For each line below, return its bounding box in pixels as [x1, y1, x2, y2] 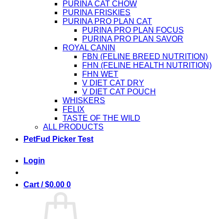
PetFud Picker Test [23, 135, 93, 144]
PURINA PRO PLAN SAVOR [82, 35, 183, 44]
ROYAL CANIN [63, 44, 115, 52]
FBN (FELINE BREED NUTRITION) [82, 52, 208, 61]
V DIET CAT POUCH [82, 88, 156, 96]
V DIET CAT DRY [82, 79, 144, 88]
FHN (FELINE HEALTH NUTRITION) [82, 61, 212, 70]
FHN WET [82, 70, 118, 79]
